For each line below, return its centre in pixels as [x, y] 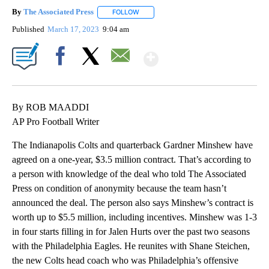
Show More [205, 54]
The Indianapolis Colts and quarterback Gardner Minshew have [132, 145]
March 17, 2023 [74, 29]
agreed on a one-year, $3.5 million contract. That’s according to [131, 159]
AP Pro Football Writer [56, 121]
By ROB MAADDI [50, 107]
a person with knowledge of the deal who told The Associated [129, 174]
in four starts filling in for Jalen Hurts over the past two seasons [131, 231]
